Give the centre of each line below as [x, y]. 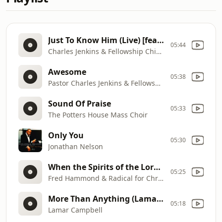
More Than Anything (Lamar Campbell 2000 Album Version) [160, 198]
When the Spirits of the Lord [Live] [157, 167]
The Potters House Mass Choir [98, 114]
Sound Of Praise [80, 103]
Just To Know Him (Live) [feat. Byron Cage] [161, 40]
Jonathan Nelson [76, 146]
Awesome [67, 72]
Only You [66, 135]
